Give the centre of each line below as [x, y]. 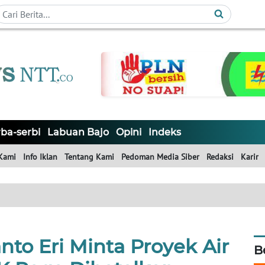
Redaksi [220, 157]
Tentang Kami [89, 157]
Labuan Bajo [78, 132]
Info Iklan [40, 157]
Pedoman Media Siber [160, 157]
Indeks [165, 132]
